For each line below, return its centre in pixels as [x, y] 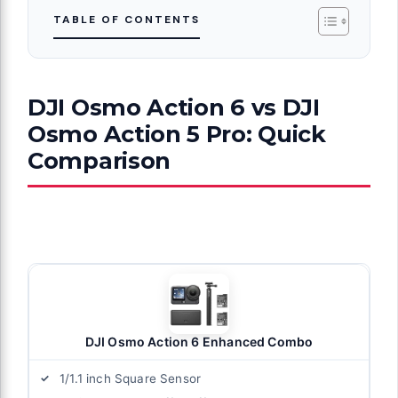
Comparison [99, 160]
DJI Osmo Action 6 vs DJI [174, 107]
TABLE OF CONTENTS [127, 19]
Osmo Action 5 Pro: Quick [177, 133]
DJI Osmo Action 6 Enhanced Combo [199, 341]
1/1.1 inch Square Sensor [131, 378]
